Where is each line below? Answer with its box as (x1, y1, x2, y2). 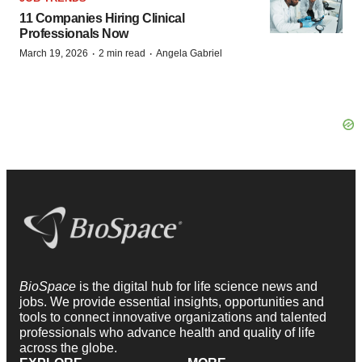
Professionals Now (19, 27, 128, 40)
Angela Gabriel (156, 48, 222, 59)
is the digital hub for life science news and (79, 279, 318, 293)
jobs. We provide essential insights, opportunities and (19, 294, 324, 309)
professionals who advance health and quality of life (19, 325, 315, 339)
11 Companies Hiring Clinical (19, 11, 184, 25)
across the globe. (19, 340, 117, 355)
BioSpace (19, 279, 79, 293)
